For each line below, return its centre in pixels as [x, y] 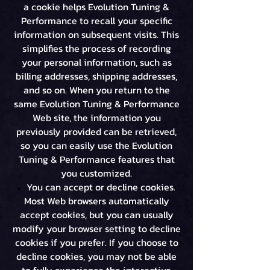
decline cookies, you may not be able [96, 256]
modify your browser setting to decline [96, 228]
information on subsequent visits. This [96, 34]
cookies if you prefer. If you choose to [96, 242]
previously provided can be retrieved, [96, 131]
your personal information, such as [96, 62]
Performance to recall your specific [96, 20]
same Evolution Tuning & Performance [96, 104]
